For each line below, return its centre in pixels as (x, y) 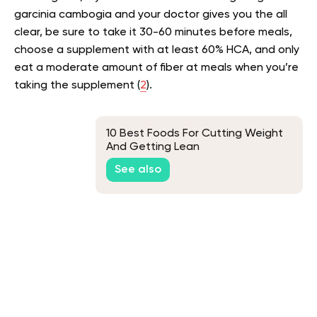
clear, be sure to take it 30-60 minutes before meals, (153, 32)
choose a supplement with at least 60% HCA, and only (157, 50)
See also (138, 170)
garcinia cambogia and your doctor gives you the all (151, 15)
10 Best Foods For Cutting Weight (195, 133)
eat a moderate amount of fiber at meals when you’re (156, 68)
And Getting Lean (153, 147)
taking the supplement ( (77, 85)
